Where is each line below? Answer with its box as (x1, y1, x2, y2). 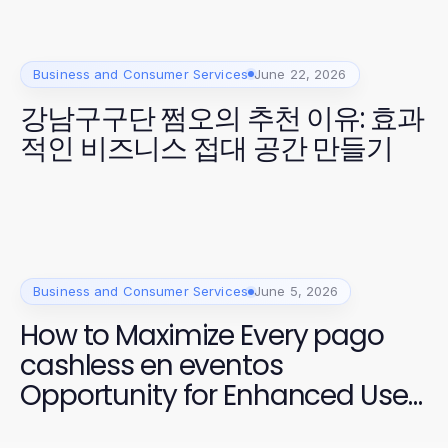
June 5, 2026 (253, 283, 339, 300)
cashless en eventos (20, 346, 283, 386)
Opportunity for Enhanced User (20, 376, 417, 416)
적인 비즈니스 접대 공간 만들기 (20, 128, 393, 168)
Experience (20, 406, 158, 446)
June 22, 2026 (253, 65, 347, 82)
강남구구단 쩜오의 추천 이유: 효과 (20, 98, 424, 138)
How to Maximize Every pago (20, 316, 384, 356)
